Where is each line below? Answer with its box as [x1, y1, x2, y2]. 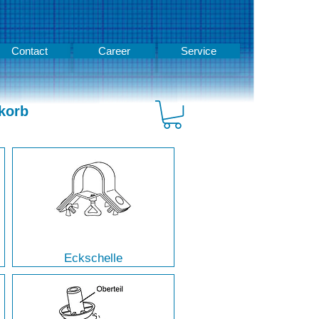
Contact [11, 45, 48, 57]
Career [98, 45, 130, 57]
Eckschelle [64, 251, 123, 266]
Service [181, 45, 217, 57]
